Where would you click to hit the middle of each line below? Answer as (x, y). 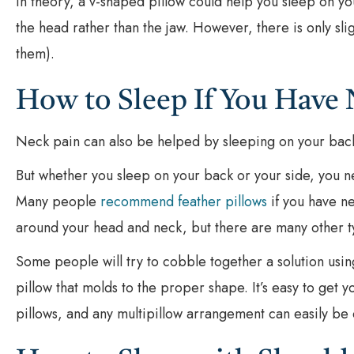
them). (35, 53)
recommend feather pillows (184, 201)
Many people (58, 201)
